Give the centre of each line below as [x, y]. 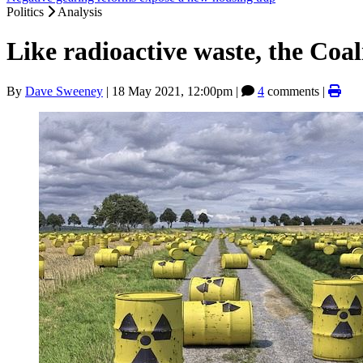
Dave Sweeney [64, 91]
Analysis [80, 12]
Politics [27, 12]
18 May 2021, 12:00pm [172, 91]
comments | [296, 91]
